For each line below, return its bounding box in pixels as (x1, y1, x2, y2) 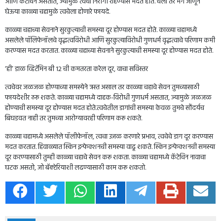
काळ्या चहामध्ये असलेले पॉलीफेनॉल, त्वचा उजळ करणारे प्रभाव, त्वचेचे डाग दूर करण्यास (5, 131, 213, 143)
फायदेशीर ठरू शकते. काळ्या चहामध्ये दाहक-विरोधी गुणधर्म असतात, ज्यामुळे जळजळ (5, 92, 212, 104)
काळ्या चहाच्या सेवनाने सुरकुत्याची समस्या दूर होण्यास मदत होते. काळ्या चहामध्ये (5, 24, 197, 36)
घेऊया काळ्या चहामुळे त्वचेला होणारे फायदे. (5, 6, 110, 18)
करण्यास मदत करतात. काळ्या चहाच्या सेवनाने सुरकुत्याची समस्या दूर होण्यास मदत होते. (5, 45, 213, 57)
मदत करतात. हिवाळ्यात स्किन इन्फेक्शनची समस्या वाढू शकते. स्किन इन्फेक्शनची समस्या (5, 141, 215, 153)
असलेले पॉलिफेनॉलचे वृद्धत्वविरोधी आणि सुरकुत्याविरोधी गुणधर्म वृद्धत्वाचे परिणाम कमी (5, 35, 215, 46)
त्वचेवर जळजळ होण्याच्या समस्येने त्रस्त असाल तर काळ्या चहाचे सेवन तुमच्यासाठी (5, 81, 199, 93)
